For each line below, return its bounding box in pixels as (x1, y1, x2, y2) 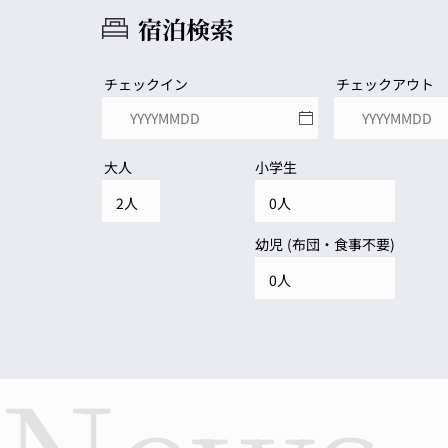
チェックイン (104, 74, 188, 94)
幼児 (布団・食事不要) (255, 234, 396, 254)
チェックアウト (336, 74, 434, 94)
